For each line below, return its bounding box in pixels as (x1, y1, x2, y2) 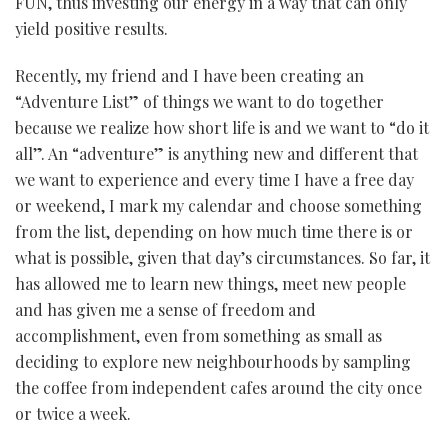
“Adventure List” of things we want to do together (15, 90, 384, 112)
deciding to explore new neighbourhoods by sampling (15, 350, 411, 372)
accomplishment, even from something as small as (15, 324, 382, 346)
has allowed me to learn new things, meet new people (15, 272, 406, 294)
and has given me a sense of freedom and (15, 298, 316, 320)
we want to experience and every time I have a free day (15, 168, 414, 190)
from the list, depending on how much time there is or (15, 220, 413, 242)
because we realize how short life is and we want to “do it (15, 116, 429, 138)
